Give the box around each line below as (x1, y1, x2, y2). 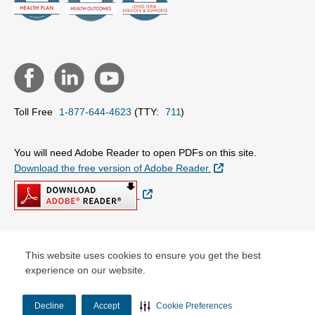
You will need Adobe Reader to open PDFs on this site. (14, 146, 257, 158)
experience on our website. (25, 264, 146, 276)
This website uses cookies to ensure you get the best (25, 250, 261, 261)
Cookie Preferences (156, 300, 232, 311)
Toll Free (14, 105, 56, 117)
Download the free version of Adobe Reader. (14, 162, 211, 174)
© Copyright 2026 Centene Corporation (14, 247, 188, 259)
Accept (94, 300, 120, 311)
